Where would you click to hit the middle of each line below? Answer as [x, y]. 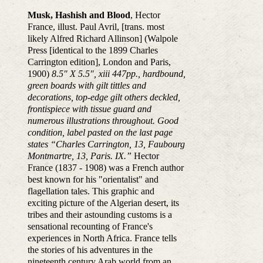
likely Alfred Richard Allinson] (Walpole [102, 39]
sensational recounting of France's [90, 227]
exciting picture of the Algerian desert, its [103, 203]
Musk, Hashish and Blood [79, 15]
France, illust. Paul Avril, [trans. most [96, 27]
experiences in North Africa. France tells [102, 238]
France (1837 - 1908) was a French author [105, 168]
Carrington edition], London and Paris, [99, 62]
